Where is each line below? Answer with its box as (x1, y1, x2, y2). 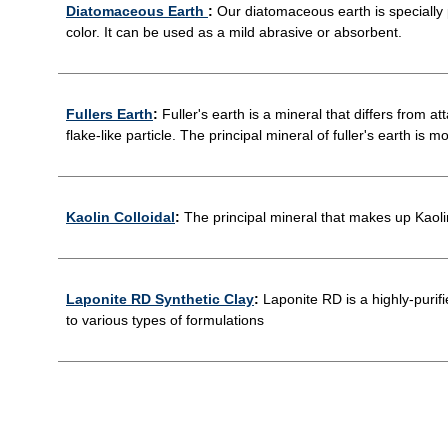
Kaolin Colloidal (66, 208, 175, 225)
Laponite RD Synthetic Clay (66, 290, 254, 307)
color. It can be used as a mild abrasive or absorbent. (66, 23, 402, 40)
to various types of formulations (66, 311, 264, 328)
